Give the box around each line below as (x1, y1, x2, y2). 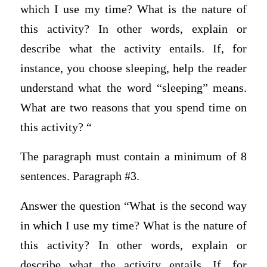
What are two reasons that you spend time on (20, 101, 247, 114)
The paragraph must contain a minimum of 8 (20, 150, 247, 163)
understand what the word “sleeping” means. (20, 81, 247, 94)
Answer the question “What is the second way (20, 200, 247, 213)
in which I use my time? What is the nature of (20, 219, 247, 232)
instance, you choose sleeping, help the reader (20, 61, 247, 74)
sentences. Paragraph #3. (20, 170, 139, 183)
